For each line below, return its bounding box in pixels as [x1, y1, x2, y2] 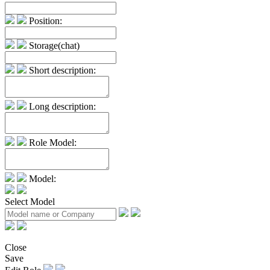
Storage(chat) [29, 40, 80, 51]
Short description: [29, 65, 96, 76]
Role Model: [29, 137, 77, 148]
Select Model [5, 196, 55, 207]
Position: [29, 16, 62, 27]
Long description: [29, 101, 96, 112]
